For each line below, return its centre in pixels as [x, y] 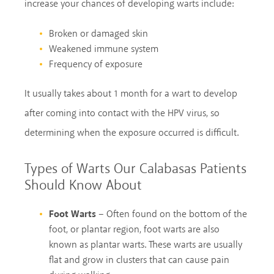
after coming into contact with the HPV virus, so [122, 113]
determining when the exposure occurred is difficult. [131, 133]
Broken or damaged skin [98, 34]
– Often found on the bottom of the [172, 214]
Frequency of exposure [96, 64]
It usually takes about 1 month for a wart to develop [131, 94]
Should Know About [83, 186]
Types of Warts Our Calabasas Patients [135, 169]
